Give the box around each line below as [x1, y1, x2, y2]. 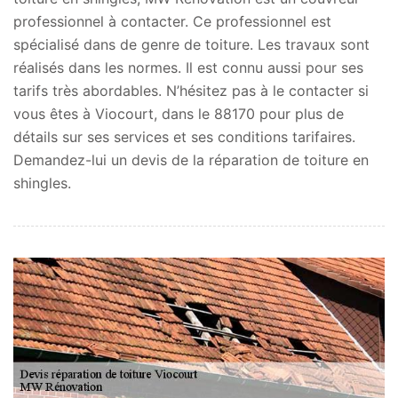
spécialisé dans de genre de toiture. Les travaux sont [13, 35, 370, 53]
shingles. [13, 173, 71, 192]
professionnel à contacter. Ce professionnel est [13, 12, 331, 30]
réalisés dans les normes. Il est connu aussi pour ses [13, 58, 363, 76]
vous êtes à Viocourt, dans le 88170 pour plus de [13, 104, 344, 123]
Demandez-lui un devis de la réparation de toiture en [13, 150, 369, 169]
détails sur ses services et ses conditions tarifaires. [13, 127, 355, 146]
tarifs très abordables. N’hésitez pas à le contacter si [13, 81, 369, 99]
